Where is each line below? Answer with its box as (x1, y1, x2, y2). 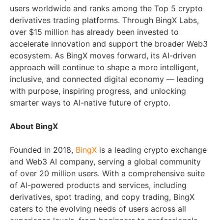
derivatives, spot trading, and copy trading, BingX (10, 192, 194, 202)
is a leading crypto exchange (97, 145, 207, 155)
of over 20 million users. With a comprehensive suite (10, 168, 205, 179)
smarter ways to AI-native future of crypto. (10, 98, 170, 108)
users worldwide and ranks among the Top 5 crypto (10, 3, 203, 14)
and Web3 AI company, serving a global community (10, 157, 201, 167)
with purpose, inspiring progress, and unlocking (10, 86, 186, 96)
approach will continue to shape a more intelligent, (10, 62, 198, 73)
